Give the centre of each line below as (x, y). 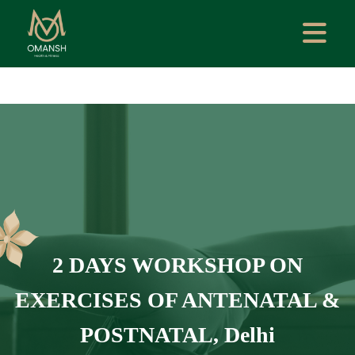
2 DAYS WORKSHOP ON (177, 265)
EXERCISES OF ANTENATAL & (177, 300)
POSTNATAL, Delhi (177, 334)
